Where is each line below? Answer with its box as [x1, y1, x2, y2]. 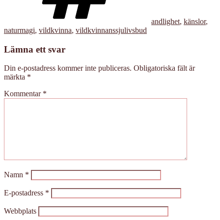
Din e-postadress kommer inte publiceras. [4, 64, 132, 73]
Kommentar [4, 89, 43, 98]
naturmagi [4, 26, 35, 34]
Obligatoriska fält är [134, 64, 195, 73]
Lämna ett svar [4, 44, 65, 55]
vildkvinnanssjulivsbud [76, 26, 147, 34]
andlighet [151, 17, 180, 26]
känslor [184, 17, 206, 26]
